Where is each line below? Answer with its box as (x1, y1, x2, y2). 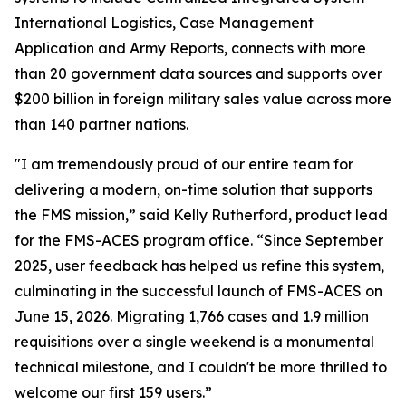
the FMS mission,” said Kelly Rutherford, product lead (14, 206, 388, 224)
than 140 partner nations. (14, 115, 188, 133)
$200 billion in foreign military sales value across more (14, 90, 391, 108)
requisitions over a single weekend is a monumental (14, 333, 374, 351)
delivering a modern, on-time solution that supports (14, 180, 372, 198)
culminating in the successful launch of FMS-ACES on (14, 282, 382, 300)
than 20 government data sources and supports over (14, 64, 382, 82)
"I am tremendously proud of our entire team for (14, 155, 353, 173)
